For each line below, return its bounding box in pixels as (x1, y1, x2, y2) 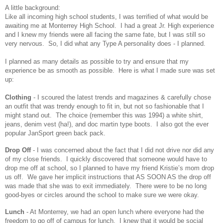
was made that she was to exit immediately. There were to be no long (5, 182, 207, 190)
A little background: (5, 4, 60, 12)
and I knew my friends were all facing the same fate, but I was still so (5, 31, 205, 39)
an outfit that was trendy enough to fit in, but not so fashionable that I (5, 103, 204, 111)
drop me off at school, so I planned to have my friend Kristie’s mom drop (5, 164, 214, 172)
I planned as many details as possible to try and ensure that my (5, 58, 189, 66)
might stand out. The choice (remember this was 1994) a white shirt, (5, 111, 203, 119)
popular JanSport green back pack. (5, 129, 106, 137)
